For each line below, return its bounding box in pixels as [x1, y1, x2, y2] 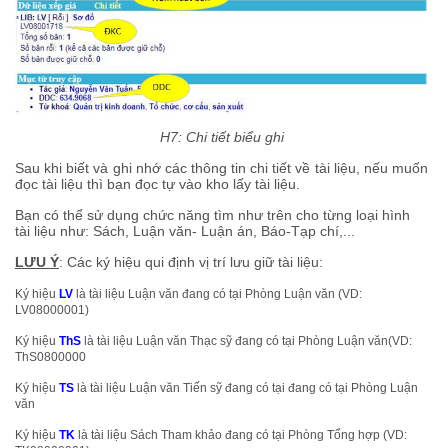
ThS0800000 [15, 350, 86, 365]
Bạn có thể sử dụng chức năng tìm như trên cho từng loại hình [15, 207, 410, 224]
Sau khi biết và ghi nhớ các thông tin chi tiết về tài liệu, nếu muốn [15, 160, 428, 177]
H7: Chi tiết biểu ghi [159, 129, 284, 146]
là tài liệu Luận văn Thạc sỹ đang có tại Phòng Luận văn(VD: [84, 334, 412, 349]
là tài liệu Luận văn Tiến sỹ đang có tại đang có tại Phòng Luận [77, 381, 418, 396]
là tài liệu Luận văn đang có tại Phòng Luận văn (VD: [76, 287, 362, 302]
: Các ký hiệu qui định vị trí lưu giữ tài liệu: [59, 254, 323, 271]
